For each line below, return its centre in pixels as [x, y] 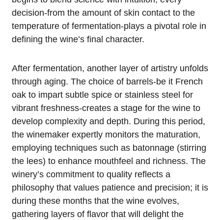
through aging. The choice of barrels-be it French [107, 81]
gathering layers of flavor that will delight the [98, 214]
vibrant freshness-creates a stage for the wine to [106, 108]
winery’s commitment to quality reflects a [91, 174]
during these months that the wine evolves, [96, 201]
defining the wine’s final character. [78, 39]
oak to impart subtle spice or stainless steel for [102, 95]
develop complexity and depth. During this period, [109, 121]
